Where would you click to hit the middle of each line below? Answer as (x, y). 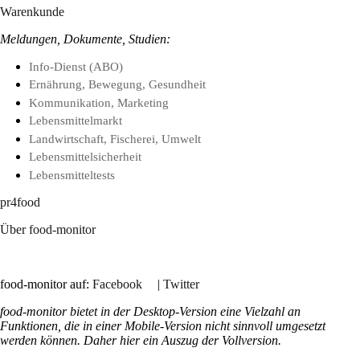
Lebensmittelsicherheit (85, 157)
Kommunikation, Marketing (98, 102)
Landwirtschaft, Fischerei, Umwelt (115, 138)
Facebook (117, 284)
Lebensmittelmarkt (75, 121)
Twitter (181, 284)
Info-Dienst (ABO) (76, 66)
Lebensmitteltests (72, 174)
